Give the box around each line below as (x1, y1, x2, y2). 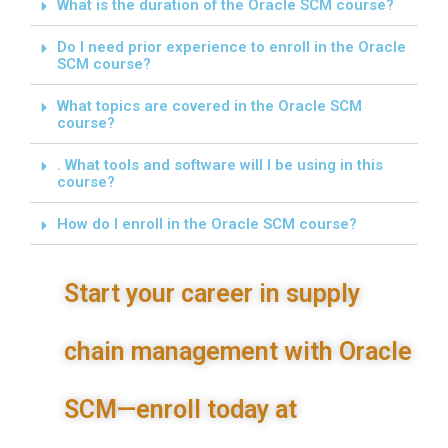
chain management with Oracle (64, 337, 412, 367)
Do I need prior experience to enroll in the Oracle (57, 38, 406, 57)
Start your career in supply (64, 279, 360, 309)
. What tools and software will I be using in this (57, 156, 383, 175)
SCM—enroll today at (64, 395, 297, 425)
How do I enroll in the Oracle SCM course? (57, 215, 357, 234)
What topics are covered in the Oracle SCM (57, 97, 362, 116)
